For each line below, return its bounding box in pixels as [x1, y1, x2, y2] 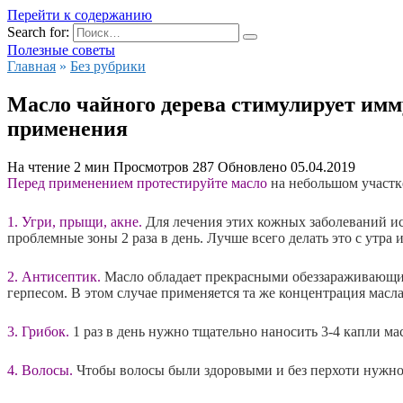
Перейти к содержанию [7, 7, 152, 22]
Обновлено [218, 158, 287, 175]
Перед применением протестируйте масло [7, 175, 267, 191]
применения [7, 116, 128, 140]
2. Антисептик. [7, 268, 104, 284]
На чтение [7, 158, 70, 175]
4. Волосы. [7, 362, 76, 378]
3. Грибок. [7, 323, 73, 339]
